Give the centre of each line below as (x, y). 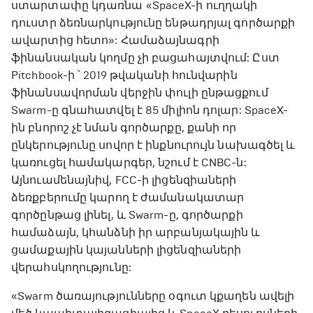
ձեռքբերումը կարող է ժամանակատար (128, 198)
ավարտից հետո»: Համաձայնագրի (115, 41)
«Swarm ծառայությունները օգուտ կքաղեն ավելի (153, 296)
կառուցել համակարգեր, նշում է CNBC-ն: (129, 163)
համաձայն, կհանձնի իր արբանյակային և (136, 233)
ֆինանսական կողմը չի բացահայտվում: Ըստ (145, 58)
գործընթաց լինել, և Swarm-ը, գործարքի (127, 215)
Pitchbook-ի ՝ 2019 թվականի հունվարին (124, 75)
